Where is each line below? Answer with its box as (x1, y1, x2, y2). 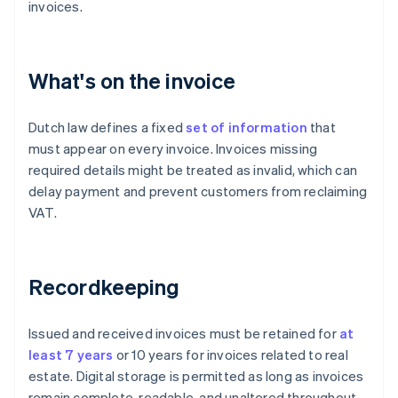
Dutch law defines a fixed (28, 118, 187, 137)
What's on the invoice (28, 67, 236, 95)
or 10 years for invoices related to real (113, 346, 348, 364)
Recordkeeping (28, 273, 180, 301)
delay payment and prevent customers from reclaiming (28, 182, 368, 201)
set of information (186, 118, 307, 137)
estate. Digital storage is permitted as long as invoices (28, 367, 364, 386)
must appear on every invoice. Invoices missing (28, 139, 318, 158)
